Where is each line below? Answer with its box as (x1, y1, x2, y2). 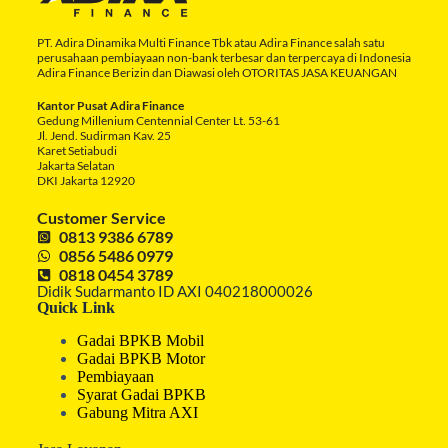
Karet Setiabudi (36, 143, 117, 159)
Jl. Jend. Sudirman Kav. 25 (36, 128, 171, 144)
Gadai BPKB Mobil (76, 331, 204, 349)
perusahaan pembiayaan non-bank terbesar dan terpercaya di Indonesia (36, 50, 411, 66)
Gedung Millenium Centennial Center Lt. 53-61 (36, 113, 280, 129)
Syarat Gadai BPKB (76, 385, 206, 403)
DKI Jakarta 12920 (36, 173, 135, 189)
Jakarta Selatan (36, 158, 115, 174)
